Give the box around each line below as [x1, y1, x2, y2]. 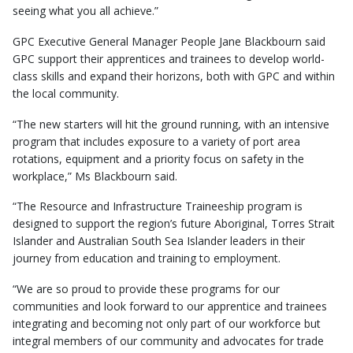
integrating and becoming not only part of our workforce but [13, 316, 321, 332]
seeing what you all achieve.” [13, 3, 158, 19]
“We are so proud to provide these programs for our [13, 281, 280, 297]
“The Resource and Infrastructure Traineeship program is [13, 199, 303, 214]
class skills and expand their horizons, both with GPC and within [13, 68, 335, 84]
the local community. [13, 85, 119, 101]
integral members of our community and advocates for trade [13, 333, 324, 349]
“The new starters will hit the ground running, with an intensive [13, 116, 329, 132]
